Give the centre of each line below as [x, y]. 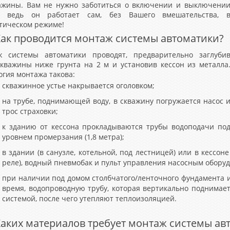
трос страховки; [30, 111]
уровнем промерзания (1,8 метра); [63, 137]
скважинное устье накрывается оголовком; [78, 85]
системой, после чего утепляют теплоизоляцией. [89, 198]
